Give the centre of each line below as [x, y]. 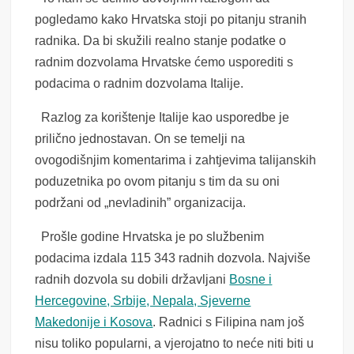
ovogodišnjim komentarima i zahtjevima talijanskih [176, 160]
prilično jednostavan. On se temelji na [140, 139]
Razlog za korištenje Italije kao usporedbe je [162, 118]
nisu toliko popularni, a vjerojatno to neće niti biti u [175, 344]
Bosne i [251, 280]
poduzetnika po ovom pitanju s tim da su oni [158, 182]
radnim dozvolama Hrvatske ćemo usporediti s [164, 62]
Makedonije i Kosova [94, 322]
